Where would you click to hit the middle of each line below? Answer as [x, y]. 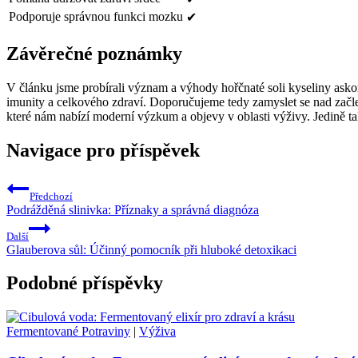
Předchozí [51, 196]
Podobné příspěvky [85, 283]
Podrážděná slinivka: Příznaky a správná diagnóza [133, 209]
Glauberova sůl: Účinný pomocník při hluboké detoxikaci [151, 249]
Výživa [157, 332]
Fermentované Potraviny [68, 332]
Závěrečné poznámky [94, 53]
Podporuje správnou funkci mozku [96, 16]
